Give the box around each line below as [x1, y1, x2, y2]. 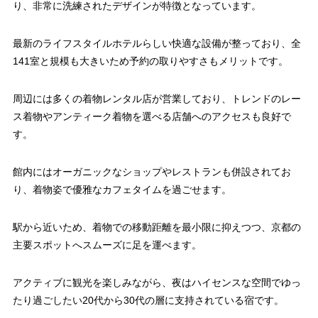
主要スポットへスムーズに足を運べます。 [12, 239, 202, 251]
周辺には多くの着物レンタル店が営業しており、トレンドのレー [12, 93, 301, 105]
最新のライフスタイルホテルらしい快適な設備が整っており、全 [12, 38, 301, 50]
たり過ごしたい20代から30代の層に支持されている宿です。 [12, 295, 284, 307]
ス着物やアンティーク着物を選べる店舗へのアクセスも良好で [12, 111, 291, 123]
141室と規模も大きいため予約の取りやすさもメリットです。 [12, 55, 288, 67]
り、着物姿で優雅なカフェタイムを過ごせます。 [12, 184, 231, 196]
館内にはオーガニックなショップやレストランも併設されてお [12, 166, 291, 178]
